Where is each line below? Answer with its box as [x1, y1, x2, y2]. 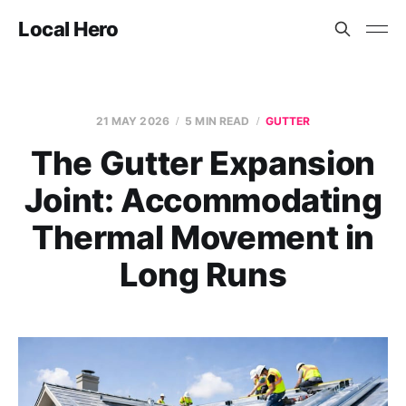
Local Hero [18, 17, 119, 41]
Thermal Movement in [31, 217, 375, 257]
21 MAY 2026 [95, 114, 169, 128]
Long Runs [119, 255, 287, 295]
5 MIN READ [185, 114, 250, 128]
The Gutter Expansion [31, 143, 375, 183]
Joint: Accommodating [24, 180, 382, 220]
